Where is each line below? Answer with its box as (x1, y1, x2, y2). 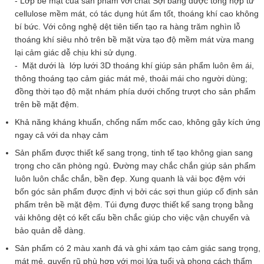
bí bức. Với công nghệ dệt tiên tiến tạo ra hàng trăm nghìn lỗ (15, 22, 240, 31)
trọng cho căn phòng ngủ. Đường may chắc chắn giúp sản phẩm (15, 161, 256, 170)
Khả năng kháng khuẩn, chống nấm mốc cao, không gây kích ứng (15, 117, 260, 127)
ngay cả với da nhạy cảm (15, 130, 108, 140)
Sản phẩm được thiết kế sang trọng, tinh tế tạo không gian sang (15, 148, 253, 157)
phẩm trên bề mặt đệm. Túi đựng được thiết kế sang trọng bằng (15, 200, 253, 209)
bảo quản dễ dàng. (15, 226, 85, 235)
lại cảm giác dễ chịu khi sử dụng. (15, 48, 137, 57)
